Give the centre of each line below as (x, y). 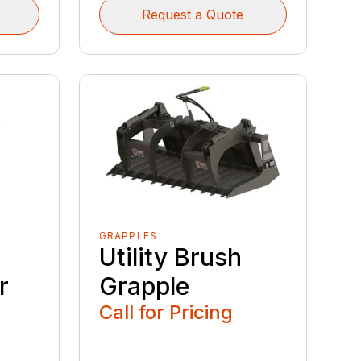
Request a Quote (193, 14)
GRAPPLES (128, 236)
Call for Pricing (166, 313)
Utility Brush (170, 257)
